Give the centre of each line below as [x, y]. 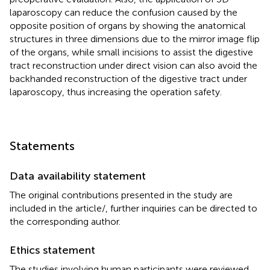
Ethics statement [52, 250]
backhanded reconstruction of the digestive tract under [128, 78]
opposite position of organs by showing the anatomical [128, 25]
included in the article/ [58, 208]
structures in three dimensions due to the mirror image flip [135, 39]
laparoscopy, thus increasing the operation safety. [116, 92]
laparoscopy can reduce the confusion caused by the [124, 12]
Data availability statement [78, 176]
